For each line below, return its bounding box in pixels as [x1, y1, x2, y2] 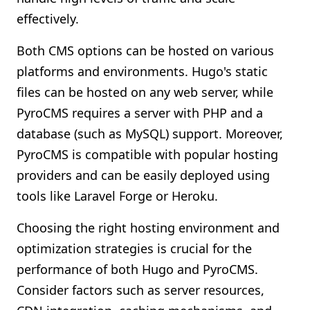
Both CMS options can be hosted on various [17, 42, 274, 59]
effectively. [17, 10, 79, 27]
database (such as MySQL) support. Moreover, [17, 125, 283, 142]
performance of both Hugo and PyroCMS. [17, 261, 258, 277]
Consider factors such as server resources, [17, 282, 264, 298]
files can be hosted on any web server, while [17, 84, 273, 100]
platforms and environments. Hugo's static [17, 63, 268, 80]
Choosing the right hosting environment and [17, 219, 280, 236]
